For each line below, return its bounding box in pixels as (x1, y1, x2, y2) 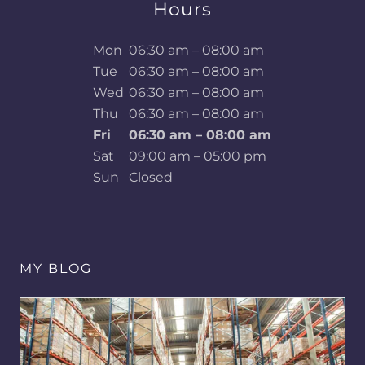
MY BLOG (20, 260, 92, 276)
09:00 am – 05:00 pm (128, 147, 266, 164)
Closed (128, 169, 173, 185)
